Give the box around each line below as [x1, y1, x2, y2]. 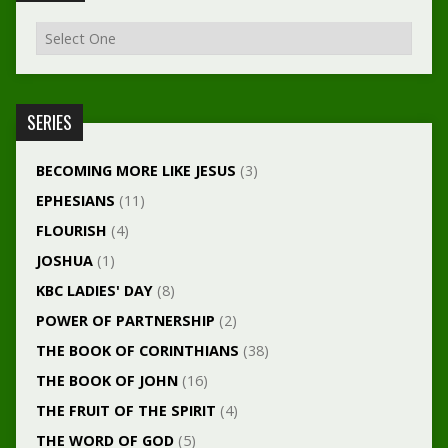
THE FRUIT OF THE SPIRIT [35, 401, 216, 421]
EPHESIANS [35, 191, 115, 211]
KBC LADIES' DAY [35, 281, 153, 301]
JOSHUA [35, 251, 93, 271]
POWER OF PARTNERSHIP [35, 311, 215, 331]
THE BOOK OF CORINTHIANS [35, 341, 239, 361]
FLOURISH [35, 221, 107, 241]
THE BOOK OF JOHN [35, 371, 178, 391]
